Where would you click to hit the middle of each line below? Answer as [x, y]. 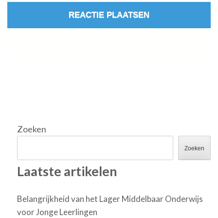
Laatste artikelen [67, 171]
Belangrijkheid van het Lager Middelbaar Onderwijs [110, 199]
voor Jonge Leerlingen [57, 212]
